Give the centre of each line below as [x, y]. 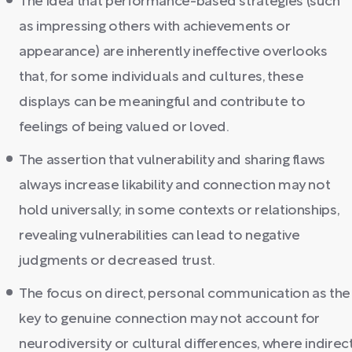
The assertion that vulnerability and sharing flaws [172, 161]
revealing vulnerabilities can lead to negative [159, 236]
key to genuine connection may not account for [169, 319]
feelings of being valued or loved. [124, 128]
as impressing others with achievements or [155, 27]
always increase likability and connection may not [175, 186]
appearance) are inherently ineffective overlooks [173, 52]
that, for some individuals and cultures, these [161, 77]
